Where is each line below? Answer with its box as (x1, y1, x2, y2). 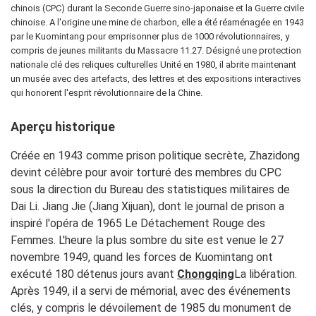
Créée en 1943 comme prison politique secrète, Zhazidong (11, 149, 300, 162)
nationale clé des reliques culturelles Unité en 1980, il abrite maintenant (11, 59, 296, 70)
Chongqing (177, 267, 234, 281)
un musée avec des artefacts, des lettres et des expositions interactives (11, 73, 301, 84)
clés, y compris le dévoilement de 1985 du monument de (11, 301, 291, 315)
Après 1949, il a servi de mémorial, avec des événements (11, 284, 291, 298)
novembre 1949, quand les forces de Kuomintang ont (11, 250, 273, 264)
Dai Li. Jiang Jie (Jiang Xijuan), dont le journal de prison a (11, 200, 284, 213)
